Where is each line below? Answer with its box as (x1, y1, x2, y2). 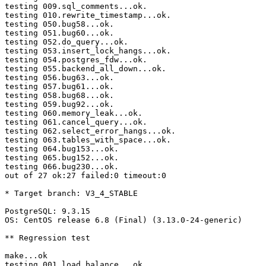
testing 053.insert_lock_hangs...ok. (5, 46, 171, 56)
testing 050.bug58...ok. (5, 20, 114, 29)
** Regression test (5, 233, 90, 243)
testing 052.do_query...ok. (5, 37, 128, 47)
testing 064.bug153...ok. (5, 144, 119, 154)
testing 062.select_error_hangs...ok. (5, 126, 176, 136)
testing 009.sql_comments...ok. (5, 2, 147, 11)
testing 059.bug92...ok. (5, 100, 114, 109)
